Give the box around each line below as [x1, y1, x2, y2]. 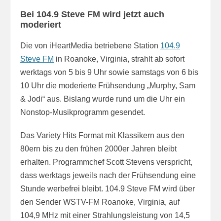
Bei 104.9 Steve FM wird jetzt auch [20, 9, 164, 19]
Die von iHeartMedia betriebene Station [20, 41, 160, 50]
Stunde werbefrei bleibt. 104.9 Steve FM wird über [20, 184, 195, 193]
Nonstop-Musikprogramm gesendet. [20, 108, 145, 116]
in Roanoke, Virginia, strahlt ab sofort [54, 54, 184, 63]
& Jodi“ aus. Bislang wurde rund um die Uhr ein [20, 94, 185, 103]
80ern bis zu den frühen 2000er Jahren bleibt [20, 144, 177, 153]
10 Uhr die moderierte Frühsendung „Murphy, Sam [20, 81, 195, 90]
